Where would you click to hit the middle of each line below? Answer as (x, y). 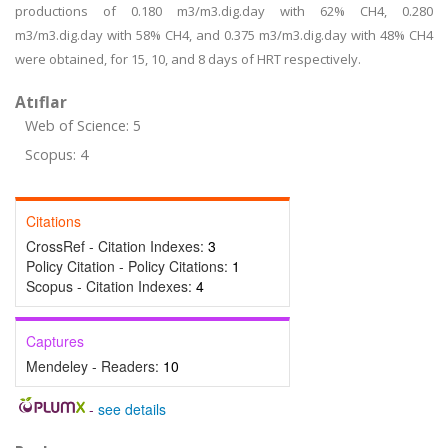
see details (131, 409)
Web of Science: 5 (83, 125)
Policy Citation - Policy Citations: (129, 266)
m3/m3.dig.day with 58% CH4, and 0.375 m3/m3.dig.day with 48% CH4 (224, 35)
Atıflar (41, 102)
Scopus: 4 (56, 154)
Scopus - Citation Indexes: (111, 286)
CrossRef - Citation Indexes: (117, 246)
